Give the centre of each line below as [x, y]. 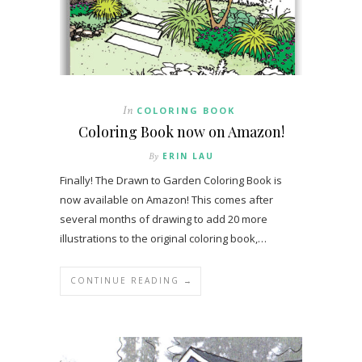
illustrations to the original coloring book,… [163, 239]
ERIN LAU [188, 156]
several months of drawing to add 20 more [164, 219]
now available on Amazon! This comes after [166, 200]
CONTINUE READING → [132, 281]
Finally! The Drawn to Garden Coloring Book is [171, 181]
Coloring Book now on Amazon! [181, 132]
